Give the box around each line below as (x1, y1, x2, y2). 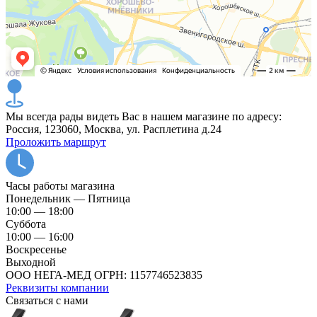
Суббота (6, 218, 46, 230)
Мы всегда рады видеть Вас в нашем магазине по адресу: (6, 110, 282, 122)
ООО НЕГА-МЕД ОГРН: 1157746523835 (6, 269, 202, 281)
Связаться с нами (6, 294, 88, 306)
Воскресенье (6, 243, 67, 255)
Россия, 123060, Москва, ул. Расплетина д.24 (6, 123, 221, 135)
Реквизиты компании (6, 282, 109, 294)
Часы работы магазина (6, 180, 115, 192)
